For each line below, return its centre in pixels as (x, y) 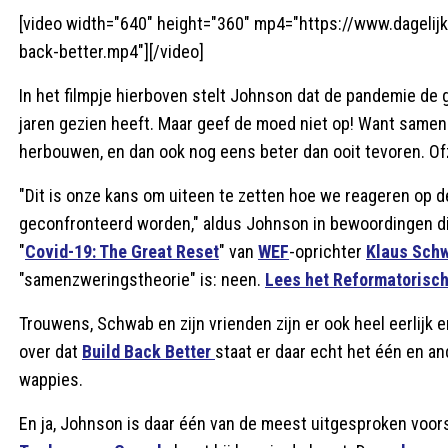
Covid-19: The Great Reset (122, 251)
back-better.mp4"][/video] (111, 51)
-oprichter (327, 251)
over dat (50, 351)
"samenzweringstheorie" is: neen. (142, 279)
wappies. (51, 379)
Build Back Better (148, 351)
